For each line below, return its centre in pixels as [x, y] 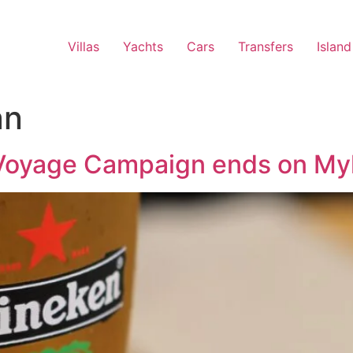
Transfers [266, 47]
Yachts [143, 47]
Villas [84, 47]
